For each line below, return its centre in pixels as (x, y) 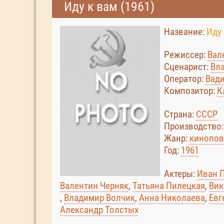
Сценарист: (187, 67)
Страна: (180, 114)
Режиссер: (186, 55)
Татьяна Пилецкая (169, 186)
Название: (185, 32)
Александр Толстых (99, 210)
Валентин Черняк (94, 186)
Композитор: (190, 91)
